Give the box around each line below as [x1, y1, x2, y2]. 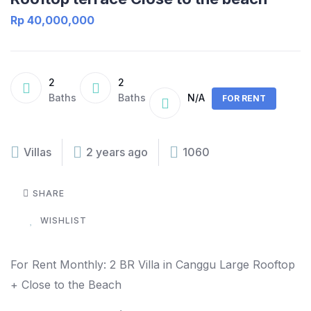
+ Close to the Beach [10, 278, 125, 292]
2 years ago [86, 145, 148, 159]
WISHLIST [40, 215, 87, 226]
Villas [24, 145, 51, 159]
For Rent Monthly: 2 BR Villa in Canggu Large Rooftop [10, 258, 295, 271]
